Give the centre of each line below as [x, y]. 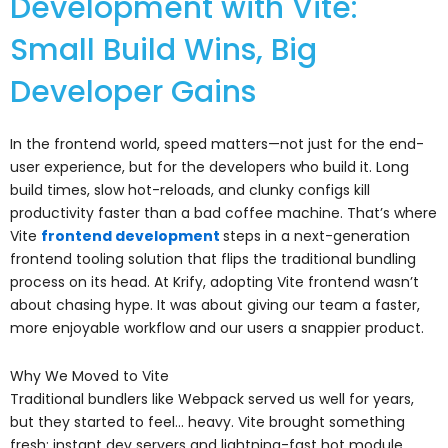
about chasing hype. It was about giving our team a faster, [215, 305]
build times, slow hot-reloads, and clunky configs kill [190, 190]
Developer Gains [133, 92]
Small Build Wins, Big [163, 50]
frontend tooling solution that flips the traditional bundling [213, 259]
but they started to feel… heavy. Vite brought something [207, 421]
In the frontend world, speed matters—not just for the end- [217, 144]
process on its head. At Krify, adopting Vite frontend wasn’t [214, 282]
